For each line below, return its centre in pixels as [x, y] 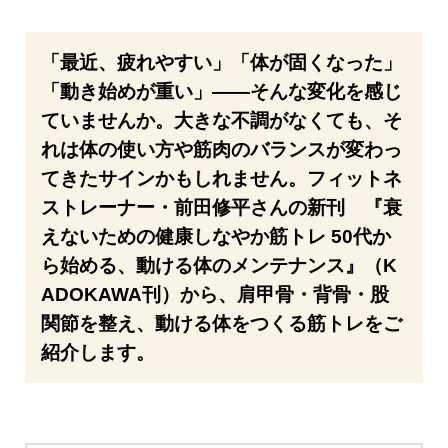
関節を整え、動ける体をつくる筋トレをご [221, 324]
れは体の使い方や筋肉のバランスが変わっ [221, 150]
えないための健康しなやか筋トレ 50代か [216, 237]
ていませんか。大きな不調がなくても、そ [221, 121]
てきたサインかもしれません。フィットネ [221, 179]
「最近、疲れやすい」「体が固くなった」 [221, 63]
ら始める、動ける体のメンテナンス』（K [219, 266]
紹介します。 [98, 353]
